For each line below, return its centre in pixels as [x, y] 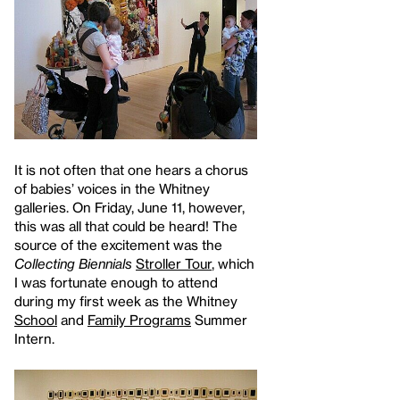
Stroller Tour [174, 263]
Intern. [34, 338]
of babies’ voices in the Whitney [112, 188]
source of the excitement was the [118, 244]
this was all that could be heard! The [126, 225]
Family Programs [139, 319]
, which [233, 263]
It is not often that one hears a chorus [131, 169]
